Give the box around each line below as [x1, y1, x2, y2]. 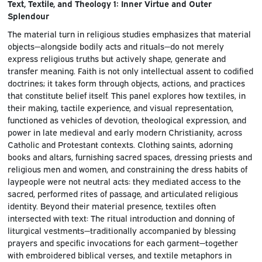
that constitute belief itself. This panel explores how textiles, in [7, 89, 246, 101]
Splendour [7, 10, 49, 22]
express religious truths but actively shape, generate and [7, 53, 226, 64]
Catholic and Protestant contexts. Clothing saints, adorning [7, 139, 233, 150]
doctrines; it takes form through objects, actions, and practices [7, 77, 245, 89]
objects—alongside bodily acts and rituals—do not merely [7, 40, 224, 52]
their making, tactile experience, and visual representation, [7, 102, 233, 113]
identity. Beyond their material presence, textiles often [7, 200, 216, 212]
